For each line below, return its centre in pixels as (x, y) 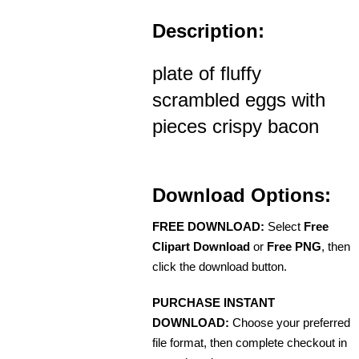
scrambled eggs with (239, 99)
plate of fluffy (207, 73)
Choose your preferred (290, 322)
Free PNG (294, 246)
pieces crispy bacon (236, 126)
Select (284, 226)
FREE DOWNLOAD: (208, 226)
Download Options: (242, 195)
